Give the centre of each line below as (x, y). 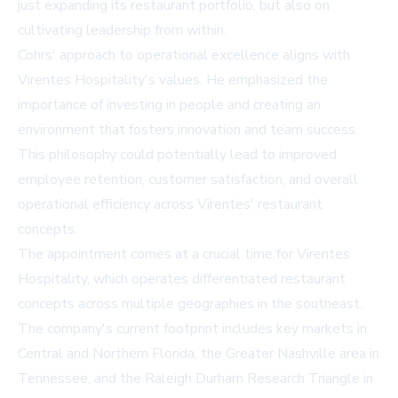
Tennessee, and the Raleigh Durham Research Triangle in (195, 379)
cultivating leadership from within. (122, 31)
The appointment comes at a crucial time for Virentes (184, 255)
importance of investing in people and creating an (169, 105)
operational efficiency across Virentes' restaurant (170, 205)
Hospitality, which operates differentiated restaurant (182, 279)
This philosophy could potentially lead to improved (177, 155)
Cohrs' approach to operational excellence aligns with (184, 56)
